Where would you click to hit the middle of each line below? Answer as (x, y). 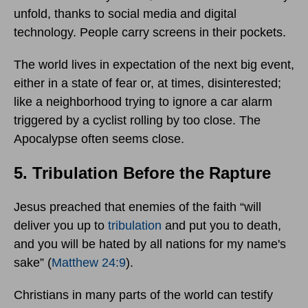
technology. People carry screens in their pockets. (150, 33)
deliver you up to (61, 226)
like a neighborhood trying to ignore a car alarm (143, 102)
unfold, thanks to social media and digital (125, 14)
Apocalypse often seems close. (99, 139)
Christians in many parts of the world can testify (143, 295)
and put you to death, (221, 226)
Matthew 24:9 (89, 263)
